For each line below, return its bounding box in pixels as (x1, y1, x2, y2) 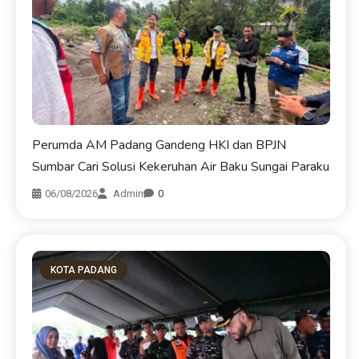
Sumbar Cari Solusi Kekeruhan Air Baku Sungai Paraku (32, 157, 330, 175)
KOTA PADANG (50, 264, 118, 276)
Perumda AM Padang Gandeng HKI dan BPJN (32, 135, 287, 154)
